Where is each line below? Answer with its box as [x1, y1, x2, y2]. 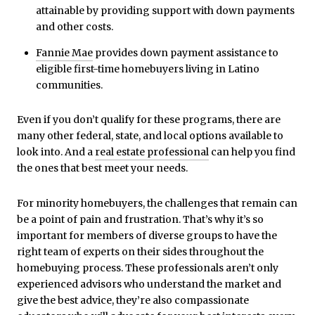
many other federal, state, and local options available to [17, 129, 283, 143]
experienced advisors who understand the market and [17, 278, 281, 291]
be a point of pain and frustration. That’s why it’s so [17, 213, 264, 226]
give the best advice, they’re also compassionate [17, 294, 249, 307]
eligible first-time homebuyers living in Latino [35, 62, 259, 75]
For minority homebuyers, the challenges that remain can [17, 197, 297, 210]
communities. [35, 78, 103, 91]
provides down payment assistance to [92, 46, 278, 59]
